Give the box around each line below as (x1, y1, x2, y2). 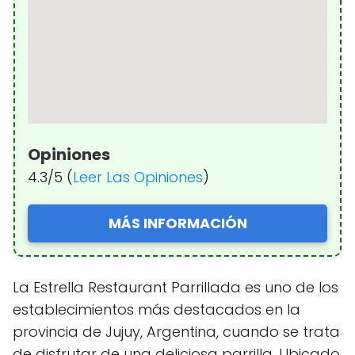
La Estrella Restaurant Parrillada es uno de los (13, 277, 338, 297)
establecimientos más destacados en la (13, 299, 300, 319)
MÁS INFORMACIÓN (108, 212, 247, 233)
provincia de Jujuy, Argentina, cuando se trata (13, 321, 340, 342)
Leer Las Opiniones (73, 166, 203, 187)
